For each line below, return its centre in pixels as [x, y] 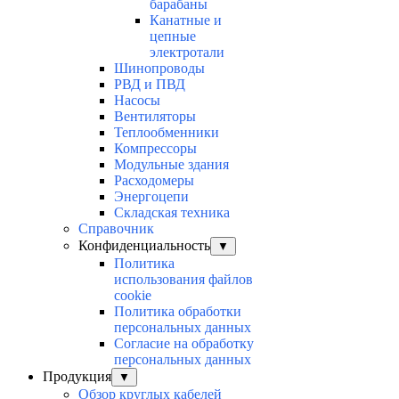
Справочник [116, 229]
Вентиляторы [155, 117]
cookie [133, 296]
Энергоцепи [151, 197]
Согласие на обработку [184, 344]
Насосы [137, 101]
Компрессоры [155, 149]
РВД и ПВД [150, 85]
